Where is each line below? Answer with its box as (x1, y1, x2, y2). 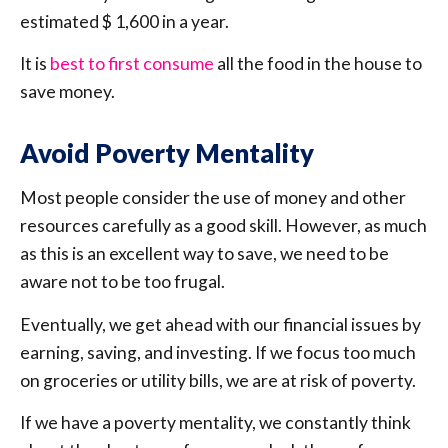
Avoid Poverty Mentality (20, 138, 314, 169)
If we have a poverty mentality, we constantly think (20, 412, 411, 434)
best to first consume (50, 53, 214, 75)
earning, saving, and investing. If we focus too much (20, 341, 416, 363)
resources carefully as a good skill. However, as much (20, 215, 427, 237)
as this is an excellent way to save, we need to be (20, 243, 389, 265)
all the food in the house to (214, 53, 422, 75)
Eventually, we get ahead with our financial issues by (20, 313, 421, 335)
